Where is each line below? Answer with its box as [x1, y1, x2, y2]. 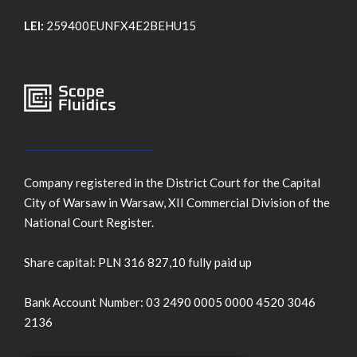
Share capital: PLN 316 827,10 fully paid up [24, 255, 252, 270]
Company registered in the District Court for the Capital [24, 175, 320, 190]
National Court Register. [24, 215, 154, 230]
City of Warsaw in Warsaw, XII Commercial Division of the [24, 195, 330, 210]
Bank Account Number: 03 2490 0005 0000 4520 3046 [24, 295, 316, 310]
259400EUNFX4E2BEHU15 [44, 18, 196, 33]
